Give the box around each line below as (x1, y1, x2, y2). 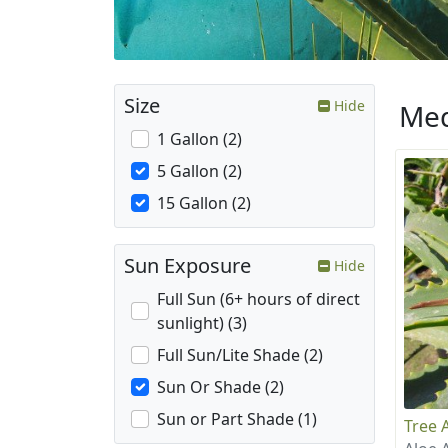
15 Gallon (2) (157, 192, 251, 215)
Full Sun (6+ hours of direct (157, 288, 360, 311)
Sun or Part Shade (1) (157, 408, 317, 431)
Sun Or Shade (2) (157, 376, 284, 399)
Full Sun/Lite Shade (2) (157, 344, 323, 367)
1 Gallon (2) (157, 128, 242, 151)
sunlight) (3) (157, 312, 247, 335)
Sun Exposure (124, 252, 251, 280)
